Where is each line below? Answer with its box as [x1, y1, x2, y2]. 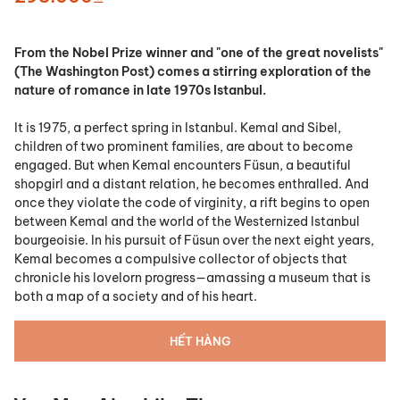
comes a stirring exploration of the [157, 63, 371, 80]
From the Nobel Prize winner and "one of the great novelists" [14, 45, 383, 62]
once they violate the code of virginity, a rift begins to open [14, 195, 370, 212]
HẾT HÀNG [170, 334, 230, 349]
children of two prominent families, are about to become [14, 138, 353, 155]
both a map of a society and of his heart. [14, 288, 257, 305]
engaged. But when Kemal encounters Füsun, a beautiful [14, 157, 351, 174]
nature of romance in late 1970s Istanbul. [14, 82, 269, 99]
